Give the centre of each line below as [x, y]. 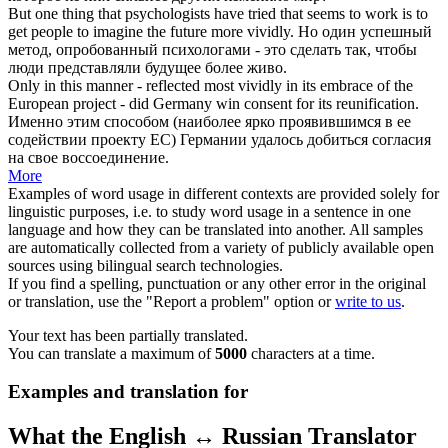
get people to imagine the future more [127, 31]
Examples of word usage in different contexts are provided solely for [223, 193]
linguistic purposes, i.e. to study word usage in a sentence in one [209, 211]
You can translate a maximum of [111, 353]
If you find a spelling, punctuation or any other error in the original [217, 283]
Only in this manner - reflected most [123, 85]
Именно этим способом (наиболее [126, 121]
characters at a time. [311, 353]
